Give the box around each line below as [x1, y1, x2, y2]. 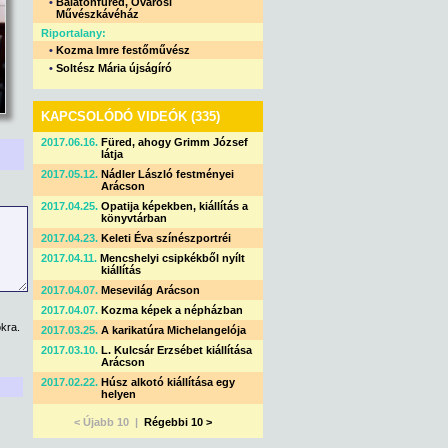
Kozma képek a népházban [101, 304, 243, 316]
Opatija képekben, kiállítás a [101, 200, 248, 212]
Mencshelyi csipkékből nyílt [100, 252, 245, 264]
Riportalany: [41, 27, 106, 39]
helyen [101, 388, 136, 400]
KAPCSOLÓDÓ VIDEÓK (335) [41, 109, 220, 124]
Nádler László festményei [101, 168, 234, 180]
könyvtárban [101, 212, 167, 224]
